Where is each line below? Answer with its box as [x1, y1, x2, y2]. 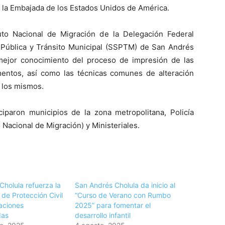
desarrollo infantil [75, 211, 131, 220]
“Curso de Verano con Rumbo [75, 191, 171, 200]
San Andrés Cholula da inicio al [75, 181, 176, 190]
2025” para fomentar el [75, 201, 151, 210]
